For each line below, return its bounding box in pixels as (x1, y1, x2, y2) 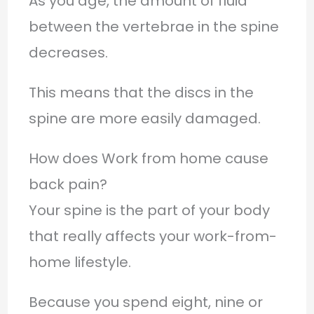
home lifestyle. (28, 252, 131, 272)
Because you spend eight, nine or (28, 292, 263, 312)
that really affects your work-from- (28, 226, 277, 246)
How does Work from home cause (28, 148, 268, 168)
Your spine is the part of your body (28, 200, 270, 220)
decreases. (28, 42, 108, 62)
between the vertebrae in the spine (28, 16, 279, 36)
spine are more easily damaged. (28, 108, 261, 128)
